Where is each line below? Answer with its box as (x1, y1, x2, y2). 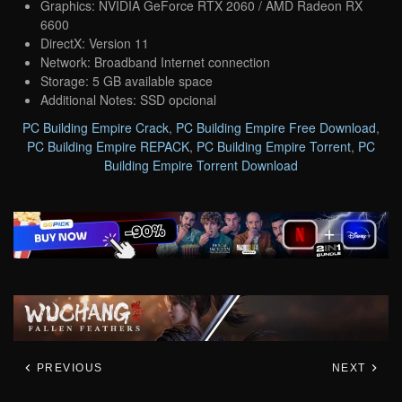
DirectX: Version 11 (40, 33, 149, 52)
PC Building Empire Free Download (176, 118, 376, 136)
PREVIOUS (32, 362, 103, 375)
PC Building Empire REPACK (27, 136, 189, 155)
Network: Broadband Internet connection (40, 52, 270, 71)
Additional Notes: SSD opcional (40, 90, 216, 109)
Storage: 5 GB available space (40, 71, 213, 90)
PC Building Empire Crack (22, 118, 169, 136)
